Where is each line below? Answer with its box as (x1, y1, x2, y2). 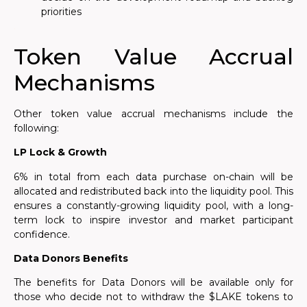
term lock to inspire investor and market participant (14, 213, 293, 226)
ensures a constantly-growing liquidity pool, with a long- (14, 199, 293, 212)
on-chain (213, 170, 260, 183)
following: (14, 121, 59, 134)
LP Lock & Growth (14, 146, 107, 159)
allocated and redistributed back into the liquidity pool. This (14, 184, 293, 197)
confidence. (14, 228, 70, 241)
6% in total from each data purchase (14, 170, 213, 183)
